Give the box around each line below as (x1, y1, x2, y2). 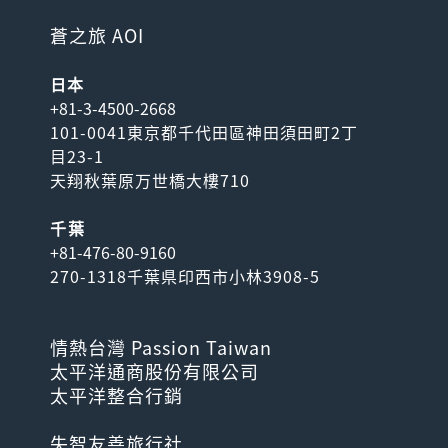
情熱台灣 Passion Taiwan (50, 334, 272, 361)
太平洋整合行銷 (50, 382, 183, 409)
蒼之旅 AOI (50, 22, 144, 49)
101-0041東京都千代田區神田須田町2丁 (50, 120, 358, 144)
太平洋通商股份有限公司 (50, 358, 259, 385)
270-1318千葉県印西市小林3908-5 (50, 264, 320, 288)
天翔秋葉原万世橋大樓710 (50, 168, 250, 192)
